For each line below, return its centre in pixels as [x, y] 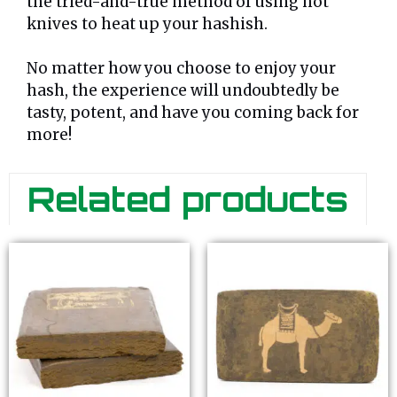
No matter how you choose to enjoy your [181, 69]
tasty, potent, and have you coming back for [193, 113]
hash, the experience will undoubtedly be [183, 91]
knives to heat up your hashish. [147, 23]
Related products [188, 199]
